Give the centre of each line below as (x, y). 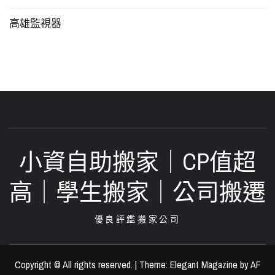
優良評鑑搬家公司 (137, 219)
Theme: (154, 265)
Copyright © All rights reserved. (75, 265)
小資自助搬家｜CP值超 (137, 162)
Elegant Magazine (203, 265)
